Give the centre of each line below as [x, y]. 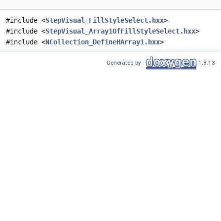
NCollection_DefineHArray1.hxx [103, 42]
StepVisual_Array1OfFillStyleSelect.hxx [120, 31]
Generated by [125, 62]
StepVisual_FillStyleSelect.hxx [105, 20]
